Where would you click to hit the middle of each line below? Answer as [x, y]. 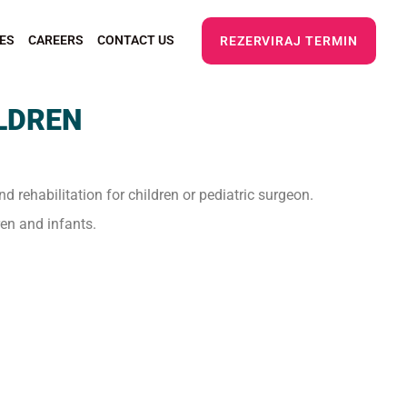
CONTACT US [135, 40]
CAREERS [55, 40]
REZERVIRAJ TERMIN [288, 41]
